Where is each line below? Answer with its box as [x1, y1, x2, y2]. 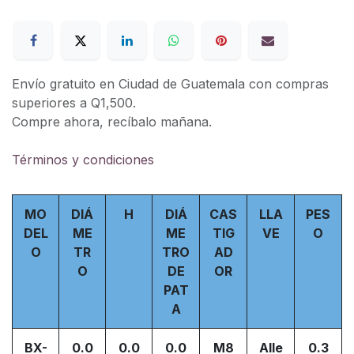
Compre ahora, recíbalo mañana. [12, 114, 212, 130]
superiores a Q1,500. [12, 95, 136, 111]
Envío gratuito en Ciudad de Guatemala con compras [12, 76, 329, 92]
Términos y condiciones [12, 152, 154, 168]
